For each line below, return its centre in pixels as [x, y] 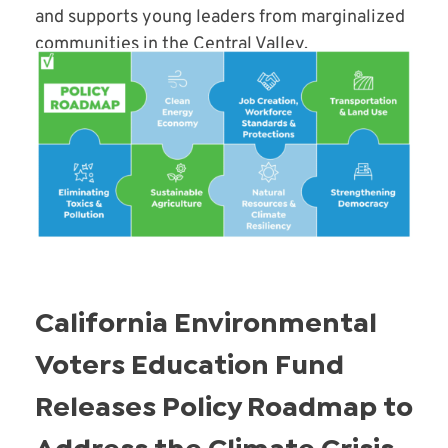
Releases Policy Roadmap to [224, 408]
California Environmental [206, 324]
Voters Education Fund [189, 366]
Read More [91, 99]
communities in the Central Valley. [171, 45]
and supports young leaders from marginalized [220, 18]
